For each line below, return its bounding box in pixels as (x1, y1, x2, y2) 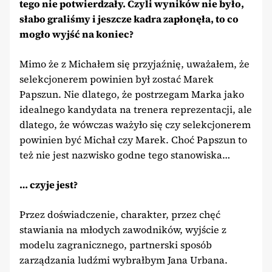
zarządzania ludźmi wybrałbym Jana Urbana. (19, 253, 228, 267)
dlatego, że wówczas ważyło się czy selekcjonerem (19, 117, 251, 131)
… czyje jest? (19, 177, 78, 191)
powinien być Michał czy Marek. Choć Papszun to (19, 132, 247, 146)
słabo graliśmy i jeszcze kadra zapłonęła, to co (19, 12, 239, 25)
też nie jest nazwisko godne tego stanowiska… (19, 148, 230, 161)
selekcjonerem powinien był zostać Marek (19, 72, 214, 86)
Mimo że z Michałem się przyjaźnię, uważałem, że (19, 56, 250, 70)
